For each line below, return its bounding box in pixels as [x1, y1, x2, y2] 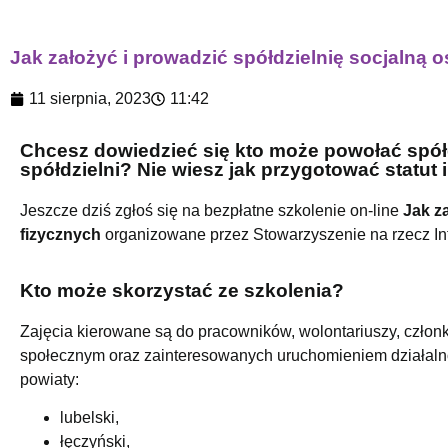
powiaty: [20, 371, 79, 388]
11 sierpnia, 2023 [29, 89, 151, 107]
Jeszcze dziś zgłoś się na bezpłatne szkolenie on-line [20, 201, 403, 219]
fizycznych [20, 225, 101, 243]
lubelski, [60, 409, 119, 427]
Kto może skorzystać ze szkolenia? [20, 280, 344, 301]
